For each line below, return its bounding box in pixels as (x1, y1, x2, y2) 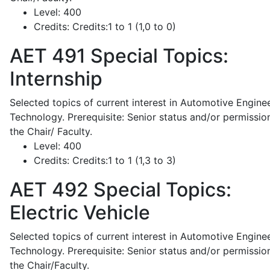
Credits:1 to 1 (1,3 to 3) (69, 154, 176, 166)
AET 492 (10, 178, 89, 201)
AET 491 (10, 44, 86, 67)
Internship (10, 67, 102, 90)
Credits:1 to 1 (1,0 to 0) (69, 20, 176, 33)
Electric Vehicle (10, 201, 150, 224)
